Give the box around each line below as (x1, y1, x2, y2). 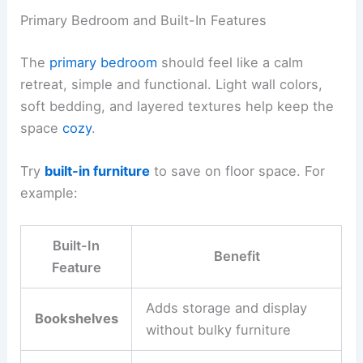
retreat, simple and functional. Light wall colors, (20, 75, 323, 92)
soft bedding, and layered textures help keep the (20, 97, 335, 114)
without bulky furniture (145, 322, 291, 339)
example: (20, 184, 79, 201)
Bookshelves (34, 310, 118, 327)
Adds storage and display (145, 300, 307, 317)
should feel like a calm (157, 53, 304, 70)
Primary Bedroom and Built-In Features (20, 12, 267, 29)
